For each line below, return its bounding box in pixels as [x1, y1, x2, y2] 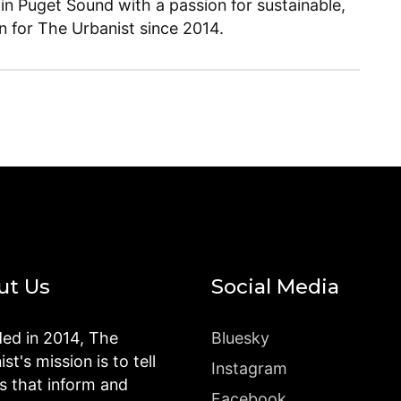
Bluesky [211, 328, 269, 348]
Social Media [211, 274, 339, 300]
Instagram [211, 359, 287, 379]
